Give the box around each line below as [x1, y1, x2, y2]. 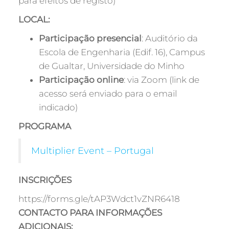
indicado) [38, 102, 78, 112]
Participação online [38, 75, 124, 85]
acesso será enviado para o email [38, 88, 177, 99]
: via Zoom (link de [123, 75, 199, 85]
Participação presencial [38, 33, 142, 43]
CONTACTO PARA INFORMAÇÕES [18, 208, 162, 218]
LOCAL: [18, 14, 50, 25]
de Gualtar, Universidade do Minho [38, 61, 185, 71]
